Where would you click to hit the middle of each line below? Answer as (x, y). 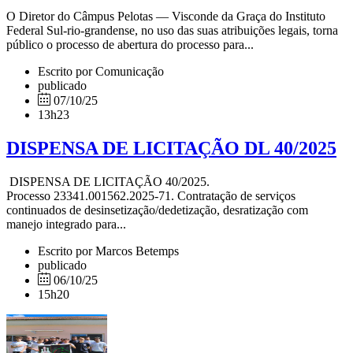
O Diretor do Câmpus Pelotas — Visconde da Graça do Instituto (166, 16)
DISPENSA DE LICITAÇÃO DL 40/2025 (171, 148)
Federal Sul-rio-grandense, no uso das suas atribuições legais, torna (172, 30)
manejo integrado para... (66, 224)
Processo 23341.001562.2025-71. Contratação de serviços (151, 195)
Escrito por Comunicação (101, 71)
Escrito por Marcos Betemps (108, 251)
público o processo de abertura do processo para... (130, 44)
